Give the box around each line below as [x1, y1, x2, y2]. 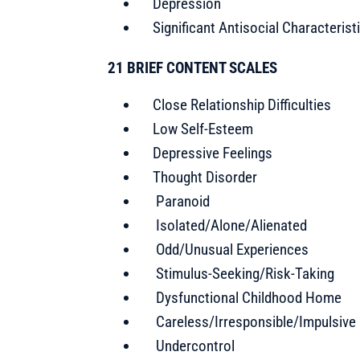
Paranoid [153, 191, 211, 211]
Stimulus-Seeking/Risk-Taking [153, 264, 335, 283]
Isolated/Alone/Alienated [153, 215, 308, 235]
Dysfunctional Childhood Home [153, 288, 342, 307]
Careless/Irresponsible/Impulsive [153, 312, 357, 331]
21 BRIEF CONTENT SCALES [108, 58, 278, 77]
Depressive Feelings [153, 143, 273, 162]
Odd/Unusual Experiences [153, 239, 309, 259]
